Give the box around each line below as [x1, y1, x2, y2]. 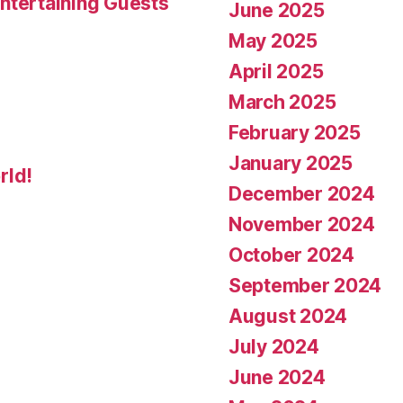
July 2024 [228, 336, 319, 359]
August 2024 [228, 305, 348, 328]
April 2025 [228, 60, 324, 84]
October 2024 [228, 244, 354, 267]
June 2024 [228, 366, 326, 390]
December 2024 [228, 183, 375, 206]
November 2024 [228, 213, 375, 237]
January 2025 [228, 152, 353, 175]
